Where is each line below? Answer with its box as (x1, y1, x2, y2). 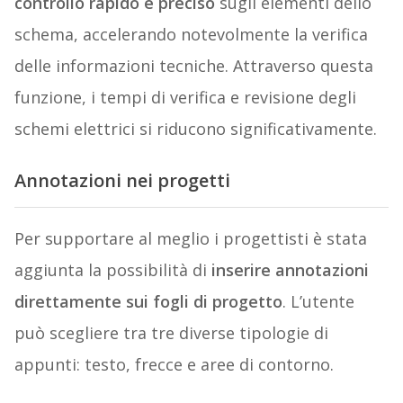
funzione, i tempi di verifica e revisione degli (13, 86, 356, 109)
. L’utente (282, 290, 354, 312)
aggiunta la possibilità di (13, 258, 211, 281)
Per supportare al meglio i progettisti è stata (13, 227, 367, 249)
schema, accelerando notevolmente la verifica (13, 23, 368, 46)
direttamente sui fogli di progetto (13, 290, 282, 312)
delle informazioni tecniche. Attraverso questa (13, 55, 373, 77)
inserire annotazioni (210, 258, 369, 281)
